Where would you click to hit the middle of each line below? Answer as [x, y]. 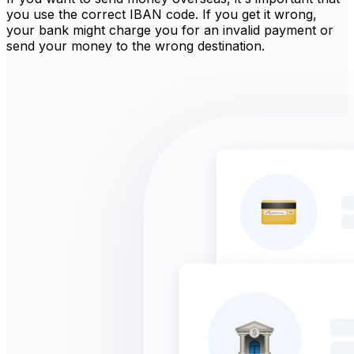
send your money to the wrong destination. [136, 45]
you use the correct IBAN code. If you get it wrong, [162, 14]
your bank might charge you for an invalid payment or [170, 30]
